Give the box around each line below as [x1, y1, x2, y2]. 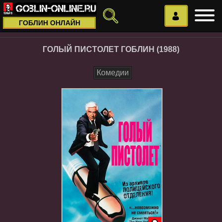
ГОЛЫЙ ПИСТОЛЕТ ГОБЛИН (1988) [43, 45, 179, 54]
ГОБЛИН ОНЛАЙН [18, 19, 80, 27]
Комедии [97, 68, 129, 77]
